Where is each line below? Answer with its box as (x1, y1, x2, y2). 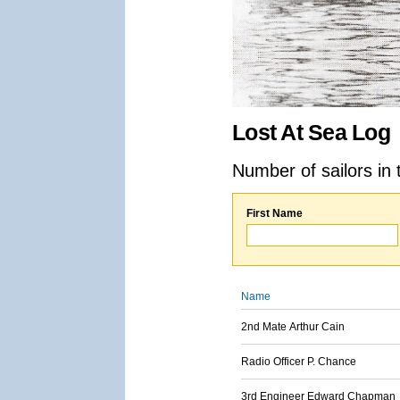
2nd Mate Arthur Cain (241, 321, 345, 333)
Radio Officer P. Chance (241, 355, 356, 368)
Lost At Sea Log (232, 121, 390, 145)
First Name (246, 207, 303, 220)
